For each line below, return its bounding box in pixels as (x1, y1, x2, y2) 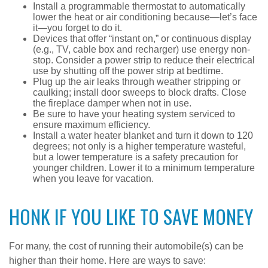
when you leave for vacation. (33, 173, 154, 184)
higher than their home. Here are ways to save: (9, 255, 206, 266)
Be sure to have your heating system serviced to (33, 109, 235, 119)
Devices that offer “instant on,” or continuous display (33, 33, 251, 44)
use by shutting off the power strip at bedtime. (33, 66, 223, 76)
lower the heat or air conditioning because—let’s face (33, 12, 257, 22)
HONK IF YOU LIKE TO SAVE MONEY (9, 202, 253, 230)
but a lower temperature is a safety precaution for (33, 152, 238, 162)
